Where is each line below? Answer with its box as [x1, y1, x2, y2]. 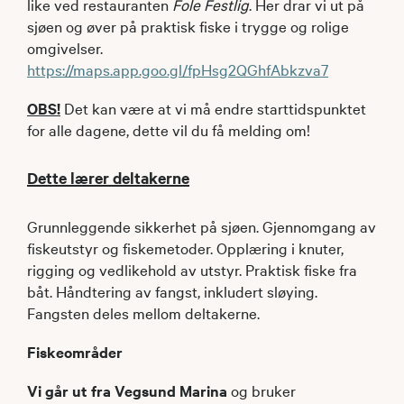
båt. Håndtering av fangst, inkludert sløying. [27, 280, 317, 302]
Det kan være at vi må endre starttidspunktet [60, 96, 366, 118]
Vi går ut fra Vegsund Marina [27, 380, 227, 402]
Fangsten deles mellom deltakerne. [27, 302, 260, 324]
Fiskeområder [27, 341, 123, 363]
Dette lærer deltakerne [27, 167, 189, 189]
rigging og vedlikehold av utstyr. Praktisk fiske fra [27, 259, 357, 280]
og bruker [227, 380, 296, 401]
